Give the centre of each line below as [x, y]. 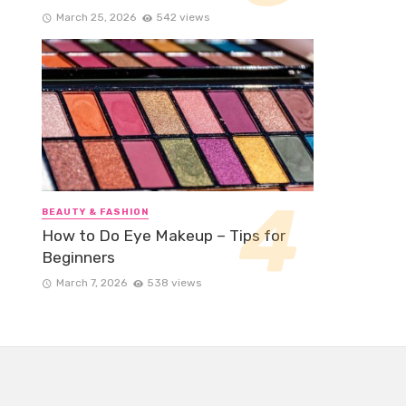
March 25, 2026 [96, 17]
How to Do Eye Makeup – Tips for [164, 235]
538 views [174, 282]
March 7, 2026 [91, 282]
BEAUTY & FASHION [95, 213]
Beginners [78, 257]
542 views [183, 17]
